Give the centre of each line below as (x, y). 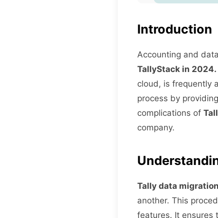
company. (156, 127)
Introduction (175, 29)
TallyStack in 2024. (177, 69)
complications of (170, 113)
